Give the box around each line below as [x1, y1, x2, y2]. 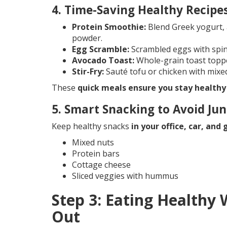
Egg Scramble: [72, 44, 129, 55]
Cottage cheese [72, 159, 131, 171]
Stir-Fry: [72, 66, 104, 78]
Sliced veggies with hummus [72, 170, 178, 182]
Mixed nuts [72, 137, 114, 148]
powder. [72, 32, 102, 44]
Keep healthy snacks [52, 121, 131, 132]
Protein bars [72, 148, 120, 160]
